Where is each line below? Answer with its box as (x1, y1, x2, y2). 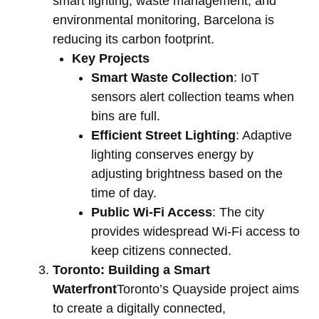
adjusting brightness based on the (91, 167, 283, 182)
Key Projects (72, 51, 150, 66)
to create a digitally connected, (53, 301, 226, 316)
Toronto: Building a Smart (53, 263, 210, 278)
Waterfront (53, 282, 117, 297)
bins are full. (91, 109, 160, 124)
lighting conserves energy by (91, 147, 253, 162)
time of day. (91, 186, 157, 201)
